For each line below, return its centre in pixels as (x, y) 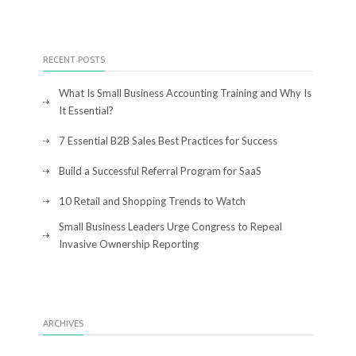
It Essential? (86, 110)
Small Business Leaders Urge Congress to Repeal (170, 226)
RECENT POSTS (74, 60)
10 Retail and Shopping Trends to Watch (152, 201)
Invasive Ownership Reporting (129, 244)
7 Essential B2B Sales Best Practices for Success (168, 141)
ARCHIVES (63, 323)
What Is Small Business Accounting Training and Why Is (185, 93)
